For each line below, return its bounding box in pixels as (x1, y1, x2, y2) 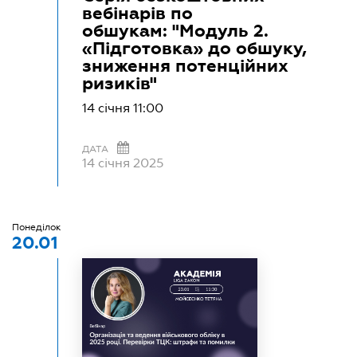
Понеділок (12, 221, 61, 233)
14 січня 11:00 (82, 100, 163, 115)
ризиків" (82, 73, 157, 93)
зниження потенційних (82, 55, 288, 76)
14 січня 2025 (82, 155, 164, 170)
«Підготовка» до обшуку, (82, 37, 307, 58)
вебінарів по (82, 2, 193, 23)
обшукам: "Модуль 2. (82, 20, 269, 41)
